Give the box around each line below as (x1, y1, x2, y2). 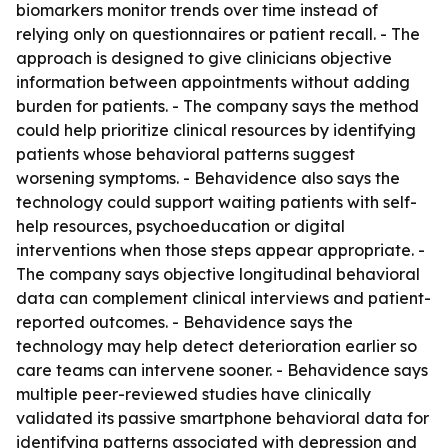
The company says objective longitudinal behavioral (16, 264, 420, 284)
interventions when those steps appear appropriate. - (16, 240, 425, 260)
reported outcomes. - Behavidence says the (16, 312, 353, 332)
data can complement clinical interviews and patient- (16, 288, 431, 308)
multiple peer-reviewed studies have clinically (16, 384, 371, 404)
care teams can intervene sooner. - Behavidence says (16, 360, 428, 380)
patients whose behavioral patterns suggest (16, 144, 355, 164)
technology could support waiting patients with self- (16, 192, 417, 212)
